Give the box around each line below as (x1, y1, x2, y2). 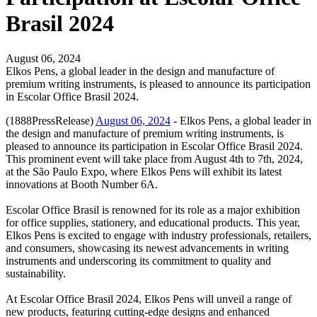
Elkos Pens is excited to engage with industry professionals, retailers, (6, 229, 311, 241)
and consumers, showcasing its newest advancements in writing (6, 241, 289, 254)
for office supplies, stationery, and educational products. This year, (6, 216, 300, 229)
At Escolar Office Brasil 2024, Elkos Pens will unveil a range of (6, 292, 292, 305)
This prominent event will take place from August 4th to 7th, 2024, (6, 152, 303, 165)
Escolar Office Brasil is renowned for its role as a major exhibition (6, 203, 300, 216)
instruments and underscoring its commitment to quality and (6, 254, 271, 267)
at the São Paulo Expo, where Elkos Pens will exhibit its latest (6, 165, 282, 178)
